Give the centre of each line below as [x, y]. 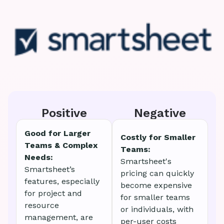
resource [42, 205]
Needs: [39, 157]
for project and [53, 193]
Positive [64, 113]
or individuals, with [157, 209]
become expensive [156, 185]
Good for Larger [57, 133]
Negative [160, 113]
